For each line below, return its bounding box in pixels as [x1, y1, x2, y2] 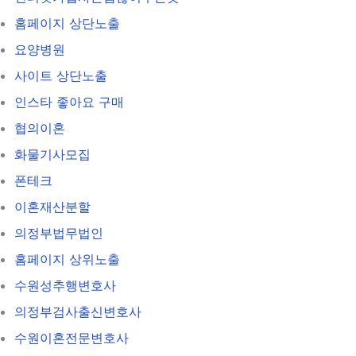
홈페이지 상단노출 [14, 14, 120, 31]
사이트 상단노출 [14, 67, 107, 83]
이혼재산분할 [14, 198, 91, 215]
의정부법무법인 [14, 224, 103, 241]
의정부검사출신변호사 [14, 303, 141, 319]
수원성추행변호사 [14, 277, 116, 293]
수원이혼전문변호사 [14, 329, 129, 346]
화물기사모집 [14, 145, 91, 162]
